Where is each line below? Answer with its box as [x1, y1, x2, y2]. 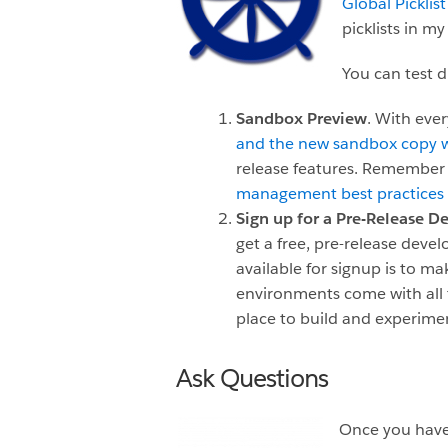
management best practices [236, 183, 444, 204]
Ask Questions [176, 363, 328, 394]
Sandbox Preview [236, 108, 367, 129]
